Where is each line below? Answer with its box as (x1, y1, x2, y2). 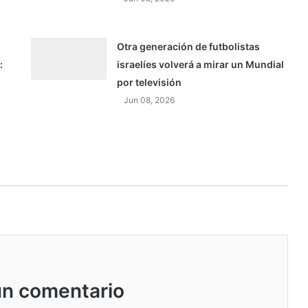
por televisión (117, 76, 182, 89)
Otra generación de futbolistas (117, 41, 261, 53)
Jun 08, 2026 (124, 95, 175, 106)
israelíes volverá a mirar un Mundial (117, 58, 285, 71)
